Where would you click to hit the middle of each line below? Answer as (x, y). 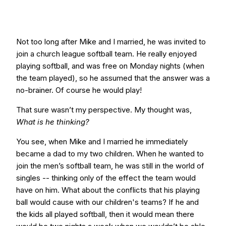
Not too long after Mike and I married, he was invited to (111, 42)
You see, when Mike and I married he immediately (102, 142)
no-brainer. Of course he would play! (79, 90)
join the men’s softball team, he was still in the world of (110, 166)
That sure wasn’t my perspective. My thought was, (104, 110)
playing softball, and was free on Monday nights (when (110, 66)
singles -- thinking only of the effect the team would (106, 178)
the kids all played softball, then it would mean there (105, 214)
